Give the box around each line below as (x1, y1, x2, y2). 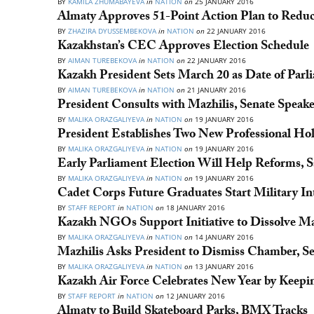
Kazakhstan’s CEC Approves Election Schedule (57, 36, 309, 58)
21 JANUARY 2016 (185, 85, 246, 95)
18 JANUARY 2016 (164, 203, 225, 212)
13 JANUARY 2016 (193, 261, 254, 271)
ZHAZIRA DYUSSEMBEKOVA (68, 26, 158, 36)
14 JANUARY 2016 (193, 232, 254, 242)
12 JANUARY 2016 (164, 291, 225, 301)
